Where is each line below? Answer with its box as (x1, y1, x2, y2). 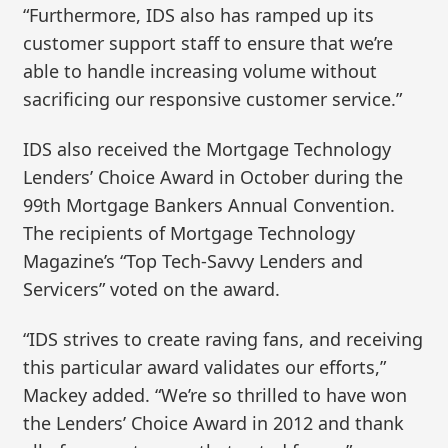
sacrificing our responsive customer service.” (23, 87, 403, 112)
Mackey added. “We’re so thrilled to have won (23, 382, 408, 407)
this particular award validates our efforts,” (23, 354, 387, 379)
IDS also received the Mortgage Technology (23, 137, 392, 161)
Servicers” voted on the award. (23, 277, 281, 301)
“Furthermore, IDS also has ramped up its (23, 3, 375, 28)
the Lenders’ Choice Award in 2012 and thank (23, 410, 405, 435)
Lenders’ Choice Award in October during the (23, 165, 404, 189)
